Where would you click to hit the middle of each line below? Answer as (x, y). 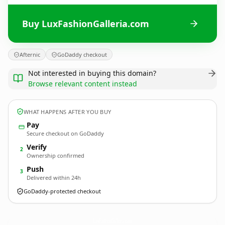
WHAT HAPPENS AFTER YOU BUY (68, 111)
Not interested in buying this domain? (92, 73)
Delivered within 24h (54, 178)
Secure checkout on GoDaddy (65, 133)
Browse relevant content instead (83, 84)
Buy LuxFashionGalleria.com (86, 23)
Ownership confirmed (55, 155)
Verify (37, 147)
